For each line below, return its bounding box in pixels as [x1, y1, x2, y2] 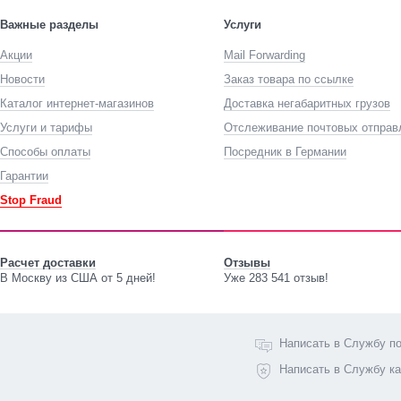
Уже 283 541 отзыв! [224, 271, 328, 285]
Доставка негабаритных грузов [224, 97, 390, 110]
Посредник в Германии [224, 145, 346, 158]
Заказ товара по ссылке [224, 73, 354, 86]
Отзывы [224, 256, 270, 269]
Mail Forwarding [224, 48, 305, 62]
